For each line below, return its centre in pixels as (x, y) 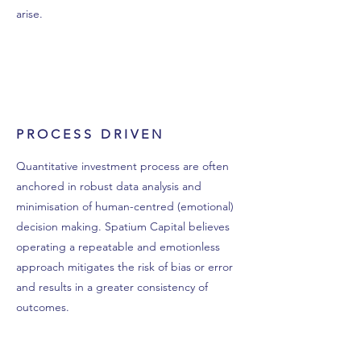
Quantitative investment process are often (122, 166)
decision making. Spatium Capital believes (123, 226)
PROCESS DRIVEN (90, 134)
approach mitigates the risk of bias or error (124, 267)
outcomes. (43, 307)
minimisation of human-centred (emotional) (125, 206)
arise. (29, 14)
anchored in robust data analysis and (109, 186)
